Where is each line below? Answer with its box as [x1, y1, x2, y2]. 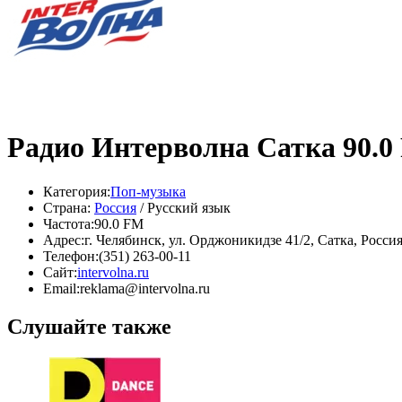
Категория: [43, 183, 110, 199]
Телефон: [43, 248, 99, 264]
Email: [43, 280, 80, 296]
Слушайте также [7, 314, 171, 338]
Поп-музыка [110, 183, 186, 199]
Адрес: [43, 232, 84, 248]
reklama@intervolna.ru [80, 280, 210, 296]
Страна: [43, 199, 91, 215]
